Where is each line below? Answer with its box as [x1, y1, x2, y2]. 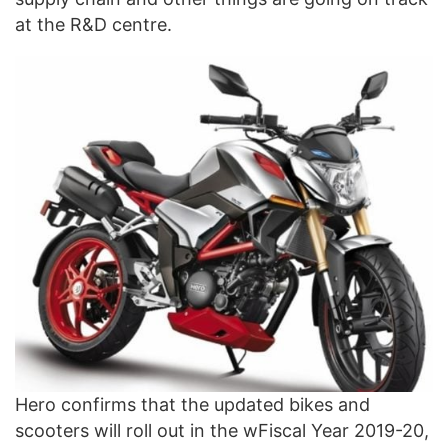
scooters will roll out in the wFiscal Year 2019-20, [15, 420, 429, 442]
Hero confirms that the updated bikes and [15, 394, 370, 416]
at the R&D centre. [15, 13, 172, 35]
